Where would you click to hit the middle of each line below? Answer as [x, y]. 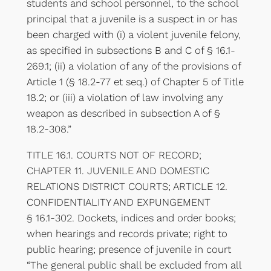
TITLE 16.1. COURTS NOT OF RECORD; [114, 155]
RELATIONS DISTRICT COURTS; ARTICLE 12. [127, 186]
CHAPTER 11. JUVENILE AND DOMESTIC [118, 170]
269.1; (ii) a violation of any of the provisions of [133, 66]
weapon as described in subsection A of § [123, 113]
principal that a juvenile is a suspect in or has [132, 18]
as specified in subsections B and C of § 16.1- [131, 50]
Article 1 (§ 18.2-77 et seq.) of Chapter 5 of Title [135, 81]
